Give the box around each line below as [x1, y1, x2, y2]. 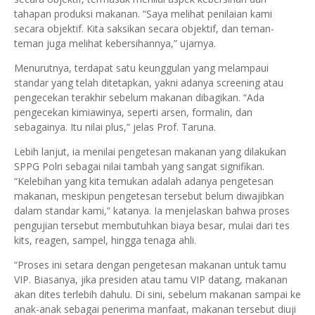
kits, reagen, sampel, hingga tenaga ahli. [14, 233, 196, 247]
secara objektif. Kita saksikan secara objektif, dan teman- [14, 22, 274, 36]
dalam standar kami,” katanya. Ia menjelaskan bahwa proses [14, 204, 290, 218]
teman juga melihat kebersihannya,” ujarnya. [14, 37, 216, 51]
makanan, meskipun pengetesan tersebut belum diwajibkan [14, 189, 284, 203]
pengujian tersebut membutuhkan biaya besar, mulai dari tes [14, 219, 290, 233]
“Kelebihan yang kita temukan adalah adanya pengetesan [14, 174, 274, 188]
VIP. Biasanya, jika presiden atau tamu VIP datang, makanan [14, 273, 288, 287]
